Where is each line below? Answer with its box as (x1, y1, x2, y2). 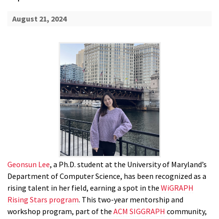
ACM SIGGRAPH (113, 206, 165, 217)
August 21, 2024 (12, 14, 66, 24)
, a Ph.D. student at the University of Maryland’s (50, 159, 207, 170)
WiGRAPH (161, 183, 194, 193)
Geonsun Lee (7, 159, 50, 170)
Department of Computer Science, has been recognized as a (7, 171, 206, 181)
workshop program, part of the (7, 206, 113, 217)
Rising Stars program (7, 195, 79, 205)
